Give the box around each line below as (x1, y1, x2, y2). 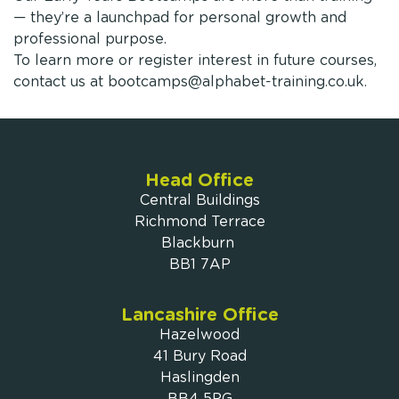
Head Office (145, 172, 254, 191)
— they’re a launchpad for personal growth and (13, 10, 346, 25)
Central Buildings (139, 193, 260, 208)
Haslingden (159, 370, 240, 385)
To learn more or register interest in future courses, (13, 53, 377, 68)
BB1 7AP (168, 257, 231, 273)
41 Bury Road (152, 348, 247, 363)
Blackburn (160, 236, 239, 251)
